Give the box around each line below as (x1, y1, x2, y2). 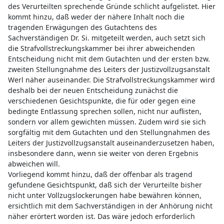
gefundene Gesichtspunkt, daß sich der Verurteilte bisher (7, 179, 202, 189)
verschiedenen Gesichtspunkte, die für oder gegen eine (7, 95, 195, 105)
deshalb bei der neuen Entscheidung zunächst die (7, 85, 178, 95)
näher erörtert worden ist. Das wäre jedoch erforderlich (7, 211, 195, 221)
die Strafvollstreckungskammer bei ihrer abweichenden (7, 43, 195, 53)
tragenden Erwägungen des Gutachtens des (7, 22, 157, 32)
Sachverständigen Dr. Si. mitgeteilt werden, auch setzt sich (7, 32, 205, 42)
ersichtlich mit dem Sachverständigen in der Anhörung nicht (7, 200, 212, 210)
